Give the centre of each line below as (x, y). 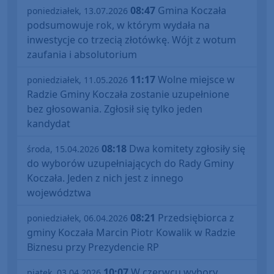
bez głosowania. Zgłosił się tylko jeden (115, 109)
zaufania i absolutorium (82, 55)
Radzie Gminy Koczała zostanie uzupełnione (128, 94)
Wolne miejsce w (195, 80)
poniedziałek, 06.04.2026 (77, 218)
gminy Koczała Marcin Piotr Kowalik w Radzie (131, 233)
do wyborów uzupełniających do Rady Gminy (130, 164)
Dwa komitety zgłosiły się (186, 149)
